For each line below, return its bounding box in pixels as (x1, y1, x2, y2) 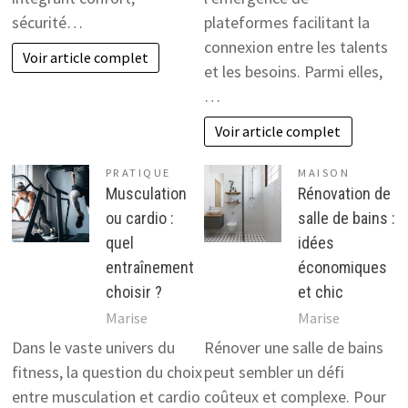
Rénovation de (298, 183, 391, 203)
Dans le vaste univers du (11, 337, 175, 359)
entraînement (105, 257, 194, 277)
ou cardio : (105, 208, 174, 228)
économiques (298, 257, 387, 277)
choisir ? (105, 281, 162, 301)
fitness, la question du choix (11, 362, 202, 383)
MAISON (298, 165, 351, 179)
